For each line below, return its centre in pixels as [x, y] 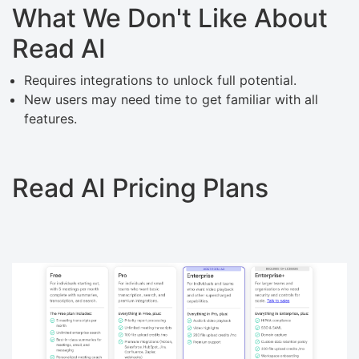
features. [50, 119]
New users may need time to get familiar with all [171, 100]
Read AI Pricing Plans [143, 188]
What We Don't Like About [170, 18]
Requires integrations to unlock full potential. [160, 81]
